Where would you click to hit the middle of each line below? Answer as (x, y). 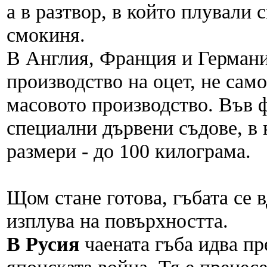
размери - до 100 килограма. (129, 151)
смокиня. (49, 35)
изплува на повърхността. (117, 221)
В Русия (46, 244)
